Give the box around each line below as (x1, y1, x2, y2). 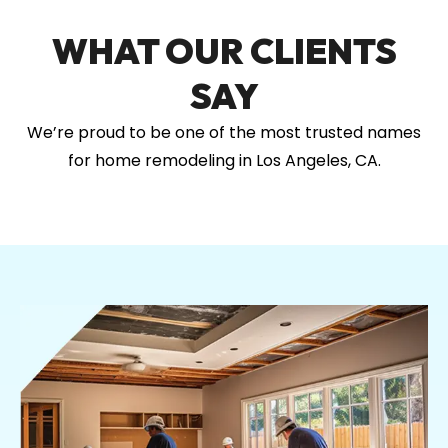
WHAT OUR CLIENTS (51, 29, 397, 74)
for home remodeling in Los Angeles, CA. (67, 149, 381, 173)
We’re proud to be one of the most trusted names (27, 121, 421, 145)
